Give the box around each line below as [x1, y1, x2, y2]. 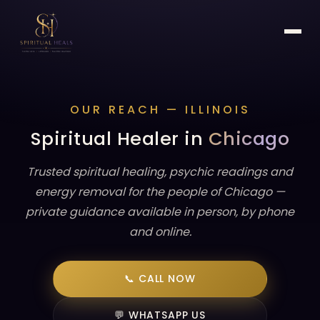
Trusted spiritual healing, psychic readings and [27, 164, 293, 180]
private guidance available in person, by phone [26, 204, 294, 220]
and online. [129, 224, 191, 240]
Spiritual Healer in [30, 126, 209, 151]
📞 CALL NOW [124, 271, 196, 286]
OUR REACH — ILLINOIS [69, 101, 251, 118]
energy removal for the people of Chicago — [35, 184, 285, 200]
